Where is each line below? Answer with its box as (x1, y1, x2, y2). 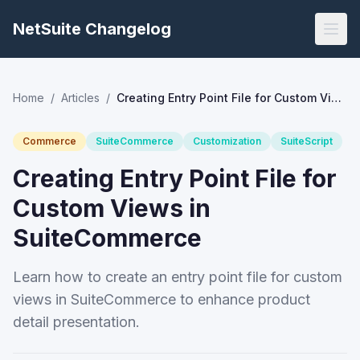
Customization (193, 135, 261, 147)
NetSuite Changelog (13, 19, 171, 39)
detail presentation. (13, 313, 140, 330)
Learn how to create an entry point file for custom (13, 268, 342, 285)
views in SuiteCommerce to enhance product (13, 291, 310, 308)
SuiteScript (280, 135, 333, 147)
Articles (61, 91, 100, 104)
